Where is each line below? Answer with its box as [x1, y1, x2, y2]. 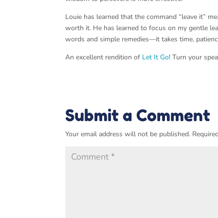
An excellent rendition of [65, 53, 143, 62]
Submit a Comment [65, 106, 211, 125]
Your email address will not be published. [65, 129, 191, 139]
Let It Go [142, 53, 169, 62]
